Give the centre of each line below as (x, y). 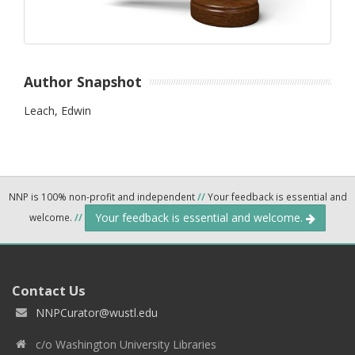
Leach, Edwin (57, 111)
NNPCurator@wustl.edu (97, 313)
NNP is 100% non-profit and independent (103, 197)
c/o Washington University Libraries (126, 345)
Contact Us (49, 291)
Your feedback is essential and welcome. (200, 218)
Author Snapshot (83, 81)
